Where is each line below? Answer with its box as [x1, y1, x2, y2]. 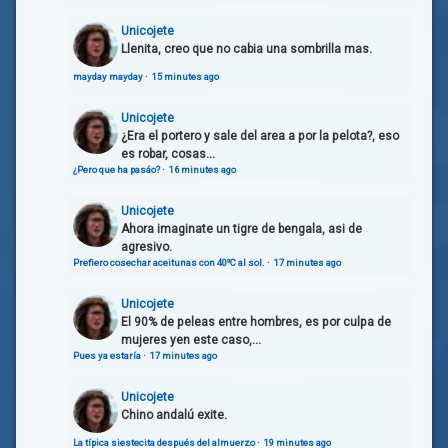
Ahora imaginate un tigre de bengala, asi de [121, 221, 362, 236]
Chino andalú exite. [121, 407, 227, 422]
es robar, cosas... [121, 146, 215, 161]
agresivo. [121, 239, 172, 254]
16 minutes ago [169, 163, 236, 175]
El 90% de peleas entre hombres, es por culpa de [121, 314, 391, 329]
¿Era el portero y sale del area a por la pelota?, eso [121, 128, 399, 143]
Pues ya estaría [73, 349, 141, 361]
